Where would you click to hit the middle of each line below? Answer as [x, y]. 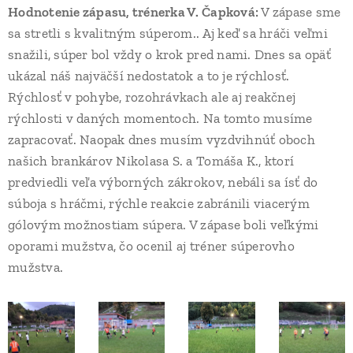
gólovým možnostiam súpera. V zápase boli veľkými [163, 224]
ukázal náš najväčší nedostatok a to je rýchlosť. [149, 75]
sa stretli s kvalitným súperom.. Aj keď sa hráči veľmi [168, 33]
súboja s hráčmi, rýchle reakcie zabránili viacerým [159, 203]
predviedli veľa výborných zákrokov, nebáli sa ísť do [163, 182]
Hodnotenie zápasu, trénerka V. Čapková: [135, 11]
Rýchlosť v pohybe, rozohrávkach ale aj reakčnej [152, 97]
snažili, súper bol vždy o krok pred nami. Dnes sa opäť [169, 54]
